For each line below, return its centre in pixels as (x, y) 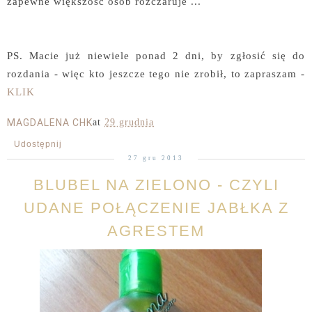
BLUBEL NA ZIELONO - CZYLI (156, 185)
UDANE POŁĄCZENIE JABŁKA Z (156, 208)
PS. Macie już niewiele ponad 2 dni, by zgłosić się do (156, 56)
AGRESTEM (156, 231)
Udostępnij (38, 145)
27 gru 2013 (156, 158)
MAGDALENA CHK (50, 123)
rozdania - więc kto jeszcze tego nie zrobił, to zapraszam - (156, 74)
